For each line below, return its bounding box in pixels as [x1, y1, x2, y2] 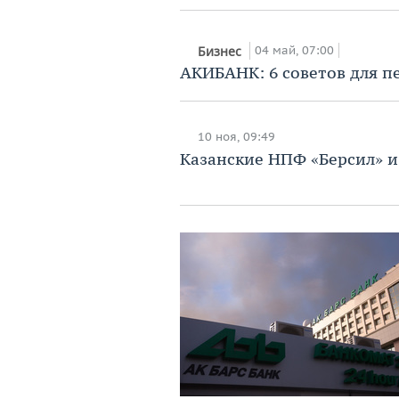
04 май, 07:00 [255, 42, 334, 58]
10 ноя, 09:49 [198, 128, 275, 144]
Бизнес [198, 42, 245, 60]
